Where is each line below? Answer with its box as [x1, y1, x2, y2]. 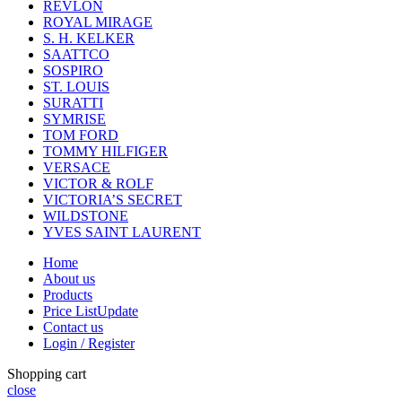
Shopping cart [7, 366, 86, 382]
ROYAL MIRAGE [43, 14, 153, 31]
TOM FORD [43, 127, 118, 144]
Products [43, 287, 92, 303]
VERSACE [43, 160, 110, 176]
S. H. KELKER [43, 31, 135, 47]
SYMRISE [43, 111, 106, 127]
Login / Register [43, 336, 135, 352]
